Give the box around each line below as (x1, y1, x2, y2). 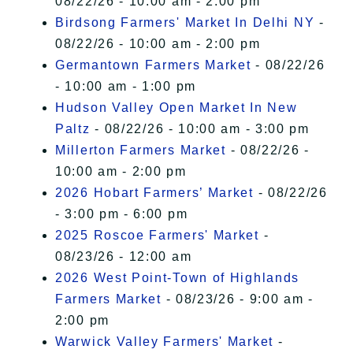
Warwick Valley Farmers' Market (55, 335, 273, 349)
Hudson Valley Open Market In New (55, 101, 298, 115)
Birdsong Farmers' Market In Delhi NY (55, 16, 315, 30)
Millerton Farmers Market (55, 143, 226, 158)
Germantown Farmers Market (55, 58, 251, 72)
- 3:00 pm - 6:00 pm (55, 207, 188, 221)
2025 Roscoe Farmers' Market (55, 229, 259, 243)
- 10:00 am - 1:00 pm (55, 80, 196, 94)
